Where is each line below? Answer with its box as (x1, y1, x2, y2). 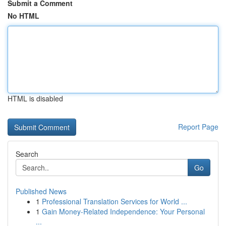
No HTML (8, 11, 39, 21)
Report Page (178, 122, 218, 132)
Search (16, 149, 38, 159)
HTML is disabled (8, 93, 63, 103)
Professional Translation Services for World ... (42, 196, 187, 206)
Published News (16, 186, 67, 196)
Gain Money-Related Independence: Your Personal (42, 206, 205, 216)
